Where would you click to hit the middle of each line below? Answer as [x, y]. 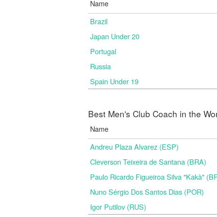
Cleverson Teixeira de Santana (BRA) [148, 162]
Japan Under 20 [115, 36]
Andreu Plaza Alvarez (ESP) [134, 147]
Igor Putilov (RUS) [118, 207]
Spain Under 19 [114, 81]
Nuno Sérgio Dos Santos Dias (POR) [147, 192]
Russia [101, 66]
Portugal [103, 51]
